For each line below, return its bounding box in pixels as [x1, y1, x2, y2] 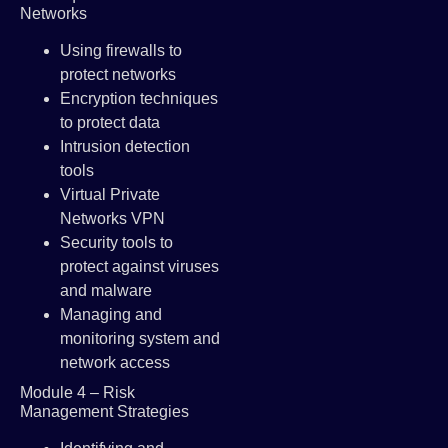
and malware [60, 281, 152, 299]
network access [60, 353, 170, 371]
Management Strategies [20, 402, 189, 420]
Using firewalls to [60, 41, 182, 59]
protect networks [60, 65, 176, 83]
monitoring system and [60, 329, 220, 347]
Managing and [60, 305, 162, 323]
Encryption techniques [60, 89, 218, 107]
